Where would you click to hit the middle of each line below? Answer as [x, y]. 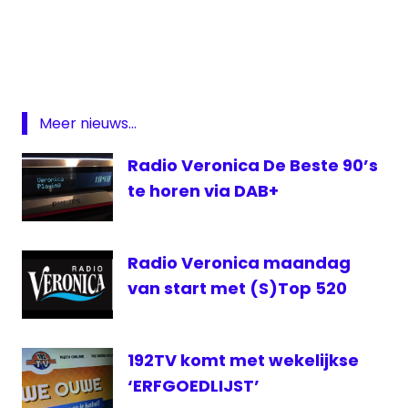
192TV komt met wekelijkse [243, 361]
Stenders [56, 82]
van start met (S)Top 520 [237, 289]
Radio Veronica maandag [239, 263]
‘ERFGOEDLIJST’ [194, 386]
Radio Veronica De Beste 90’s [253, 166]
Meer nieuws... [87, 124]
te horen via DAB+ [203, 191]
